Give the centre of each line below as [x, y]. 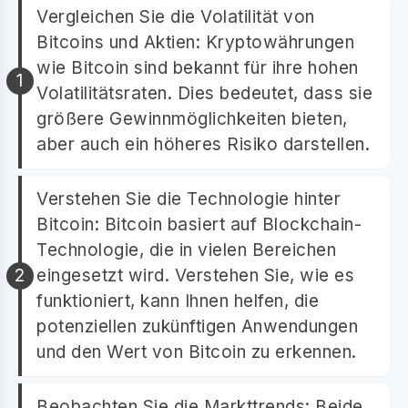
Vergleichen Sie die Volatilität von [176, 16]
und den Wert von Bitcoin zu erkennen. [197, 352]
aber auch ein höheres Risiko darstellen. [203, 144]
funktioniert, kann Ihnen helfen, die [178, 301]
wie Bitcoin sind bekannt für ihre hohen [198, 67]
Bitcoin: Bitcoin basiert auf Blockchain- [199, 224]
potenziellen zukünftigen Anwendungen [197, 326]
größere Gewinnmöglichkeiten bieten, [192, 118]
